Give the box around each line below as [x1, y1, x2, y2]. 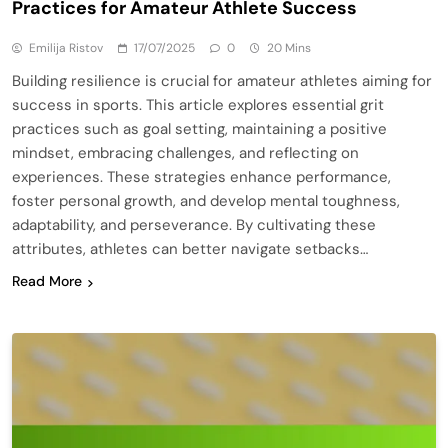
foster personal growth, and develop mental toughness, [12, 191, 400, 212]
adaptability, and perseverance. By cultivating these [12, 215, 376, 236]
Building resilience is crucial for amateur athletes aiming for [12, 71, 432, 92]
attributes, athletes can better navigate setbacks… [12, 239, 368, 260]
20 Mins [267, 40, 311, 57]
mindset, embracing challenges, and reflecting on [12, 143, 359, 164]
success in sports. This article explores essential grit [12, 95, 384, 116]
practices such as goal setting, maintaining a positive [12, 119, 387, 140]
